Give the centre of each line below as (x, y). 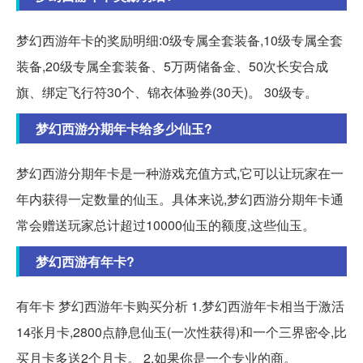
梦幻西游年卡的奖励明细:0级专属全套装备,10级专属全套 (179, 41)
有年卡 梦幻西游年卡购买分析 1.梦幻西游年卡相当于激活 (180, 306)
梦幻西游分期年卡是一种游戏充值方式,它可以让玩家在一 (180, 173)
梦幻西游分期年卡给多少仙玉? (124, 129)
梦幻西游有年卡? (85, 262)
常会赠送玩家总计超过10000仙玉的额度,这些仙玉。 (166, 225)
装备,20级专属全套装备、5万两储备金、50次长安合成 (172, 66)
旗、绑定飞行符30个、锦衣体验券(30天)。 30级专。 (167, 92)
